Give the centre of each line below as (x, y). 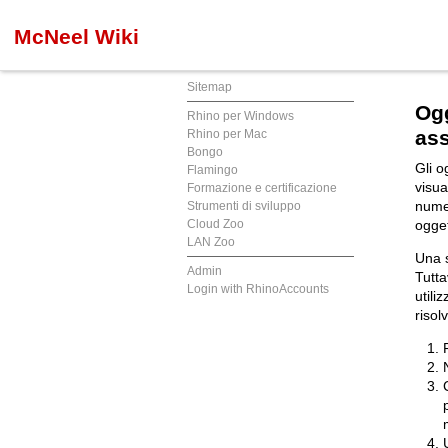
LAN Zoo (211, 242)
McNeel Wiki (76, 36)
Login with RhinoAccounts (258, 289)
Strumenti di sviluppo (244, 206)
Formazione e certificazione (262, 188)
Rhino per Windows (240, 116)
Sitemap (209, 87)
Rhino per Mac (227, 134)
